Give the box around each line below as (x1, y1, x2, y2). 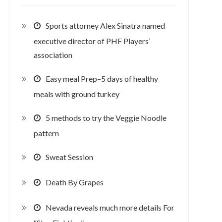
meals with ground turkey (33, 89, 119, 99)
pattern (33, 128, 59, 138)
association (33, 50, 72, 60)
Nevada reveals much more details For (45, 202, 174, 212)
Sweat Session (45, 152, 93, 162)
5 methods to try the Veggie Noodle (45, 112, 166, 122)
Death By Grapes (45, 177, 104, 187)
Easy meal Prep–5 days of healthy (45, 73, 158, 83)
